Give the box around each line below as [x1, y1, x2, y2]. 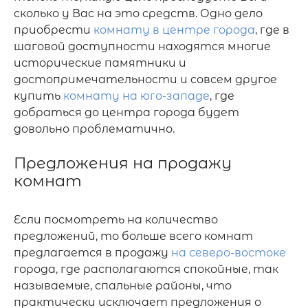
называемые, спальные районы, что [14, 279, 232, 292]
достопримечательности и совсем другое [14, 73, 277, 86]
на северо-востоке [171, 246, 286, 259]
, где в [255, 23, 289, 36]
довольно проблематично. [14, 122, 177, 135]
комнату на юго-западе [63, 89, 210, 102]
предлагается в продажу [14, 246, 171, 259]
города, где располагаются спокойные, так [14, 263, 278, 276]
